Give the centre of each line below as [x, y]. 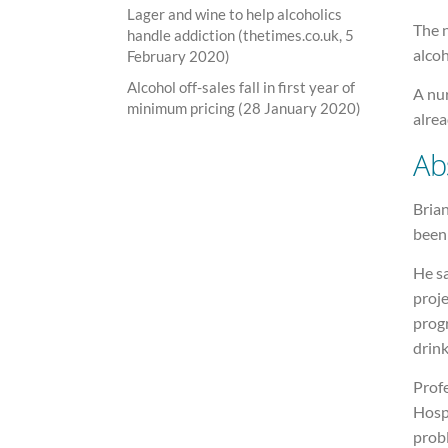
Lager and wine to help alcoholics [234, 13]
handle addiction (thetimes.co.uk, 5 [240, 34]
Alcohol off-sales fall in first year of [241, 86]
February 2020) [178, 55]
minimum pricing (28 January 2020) [244, 107]
